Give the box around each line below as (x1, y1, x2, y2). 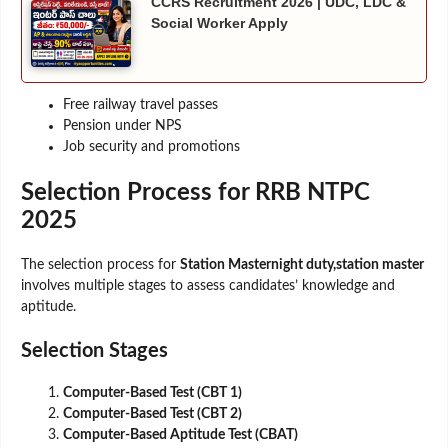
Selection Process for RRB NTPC (21, 180, 370, 205)
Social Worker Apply (151, 14, 288, 31)
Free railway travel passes (63, 97, 218, 112)
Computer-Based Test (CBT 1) (63, 385, 242, 400)
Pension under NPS (63, 118, 182, 133)
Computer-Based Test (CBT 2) (63, 406, 242, 421)
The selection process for (21, 257, 180, 272)
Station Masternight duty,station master (180, 257, 424, 272)
